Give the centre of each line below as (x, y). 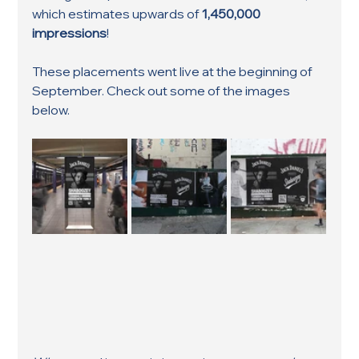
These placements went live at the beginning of (174, 71)
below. (52, 109)
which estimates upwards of (117, 13)
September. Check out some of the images (163, 90)
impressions (70, 32)
